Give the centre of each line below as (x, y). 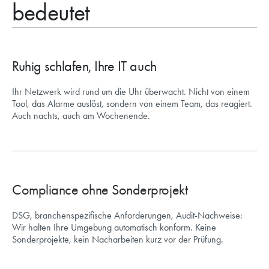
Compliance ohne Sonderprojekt (100, 190)
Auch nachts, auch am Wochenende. (81, 116)
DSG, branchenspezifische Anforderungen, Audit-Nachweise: (127, 216)
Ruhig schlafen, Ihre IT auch (84, 66)
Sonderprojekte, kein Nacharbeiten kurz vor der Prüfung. (118, 240)
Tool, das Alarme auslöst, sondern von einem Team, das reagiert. (132, 104)
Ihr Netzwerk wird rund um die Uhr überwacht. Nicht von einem (131, 92)
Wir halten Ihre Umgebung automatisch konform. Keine (114, 228)
